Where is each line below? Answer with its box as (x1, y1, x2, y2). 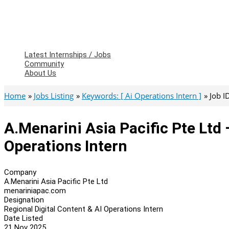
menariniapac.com (4, 186, 66, 195)
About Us (25, 68, 56, 78)
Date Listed (4, 213, 43, 223)
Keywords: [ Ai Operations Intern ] (82, 90, 201, 101)
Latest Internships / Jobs (25, 50, 111, 59)
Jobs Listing (34, 90, 74, 101)
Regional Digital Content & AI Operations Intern (4, 204, 163, 214)
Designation (4, 195, 44, 204)
